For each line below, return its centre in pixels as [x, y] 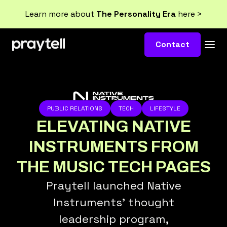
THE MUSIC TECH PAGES [113, 167]
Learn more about [61, 14]
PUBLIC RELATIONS [74, 108]
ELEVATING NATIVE [113, 126]
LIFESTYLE [165, 108]
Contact [173, 44]
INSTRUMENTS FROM [113, 146]
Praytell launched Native [113, 185]
